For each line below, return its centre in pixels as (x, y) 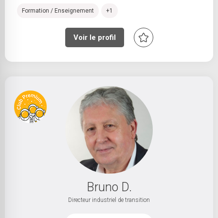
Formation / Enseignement (58, 10)
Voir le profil (94, 37)
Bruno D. (109, 187)
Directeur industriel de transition (109, 200)
